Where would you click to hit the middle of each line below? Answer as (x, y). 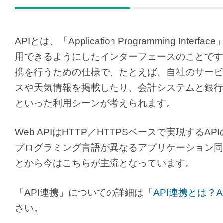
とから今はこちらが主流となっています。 (105, 163)
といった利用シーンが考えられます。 (95, 103)
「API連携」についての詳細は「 (84, 192)
